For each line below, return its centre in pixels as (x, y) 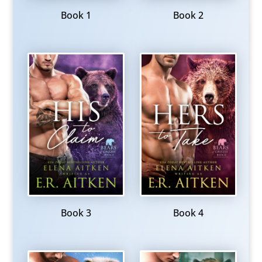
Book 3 (76, 213)
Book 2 (189, 15)
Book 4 (189, 213)
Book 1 (76, 15)
